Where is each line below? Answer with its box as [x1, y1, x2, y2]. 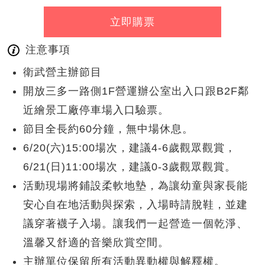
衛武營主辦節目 [23, 66, 102, 79]
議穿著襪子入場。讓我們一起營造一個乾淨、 [23, 218, 248, 230]
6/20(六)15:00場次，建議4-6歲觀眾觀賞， [23, 142, 237, 154]
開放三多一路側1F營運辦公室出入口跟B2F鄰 [23, 85, 250, 98]
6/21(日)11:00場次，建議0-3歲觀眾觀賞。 [23, 161, 237, 173]
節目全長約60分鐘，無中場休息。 [23, 123, 194, 135]
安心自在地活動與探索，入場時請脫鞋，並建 [23, 199, 248, 211]
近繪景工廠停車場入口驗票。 [23, 104, 170, 117]
